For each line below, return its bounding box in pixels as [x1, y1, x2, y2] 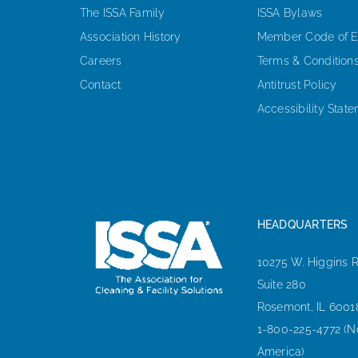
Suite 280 [257, 277, 306, 291]
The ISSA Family [79, 6, 165, 19]
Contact [79, 78, 121, 91]
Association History [79, 30, 181, 43]
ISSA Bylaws [257, 6, 323, 19]
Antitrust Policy [257, 78, 337, 91]
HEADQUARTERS [257, 217, 348, 231]
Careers [79, 54, 122, 67]
